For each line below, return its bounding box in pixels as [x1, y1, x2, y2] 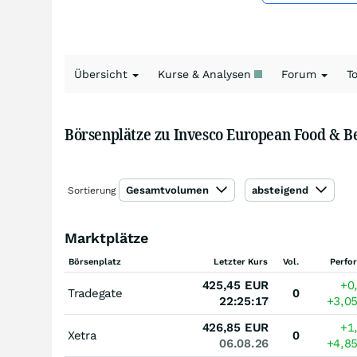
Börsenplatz [69, 257, 121, 267]
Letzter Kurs [214, 257, 268, 267]
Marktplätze [65, 229, 149, 246]
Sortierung [68, 185, 116, 196]
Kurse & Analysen [158, 68, 254, 80]
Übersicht [74, 68, 131, 80]
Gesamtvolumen [126, 184, 212, 196]
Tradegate [68, 286, 123, 300]
